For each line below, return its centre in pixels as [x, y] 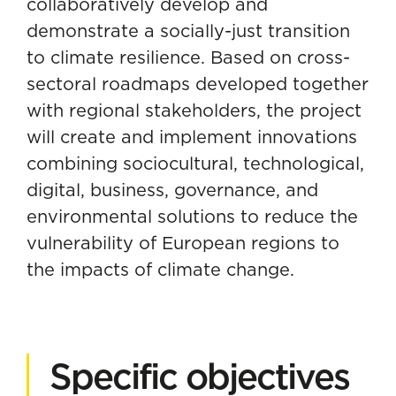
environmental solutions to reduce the [192, 216]
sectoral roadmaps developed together [198, 84]
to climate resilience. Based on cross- [188, 57]
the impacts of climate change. [160, 269]
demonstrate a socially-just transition [188, 30]
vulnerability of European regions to [183, 243]
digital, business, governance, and [172, 190]
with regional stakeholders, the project [194, 110]
